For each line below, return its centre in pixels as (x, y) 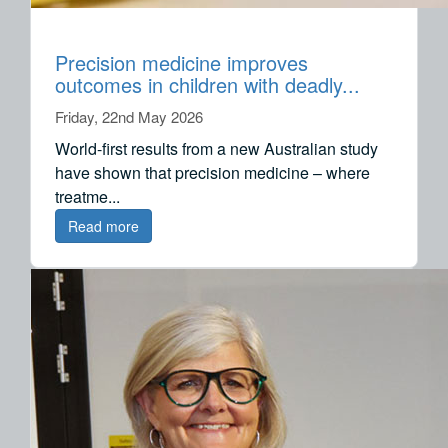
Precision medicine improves (181, 62)
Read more (103, 225)
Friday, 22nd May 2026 (129, 116)
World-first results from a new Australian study (216, 148)
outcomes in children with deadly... (207, 84)
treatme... (87, 196)
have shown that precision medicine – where (212, 172)
